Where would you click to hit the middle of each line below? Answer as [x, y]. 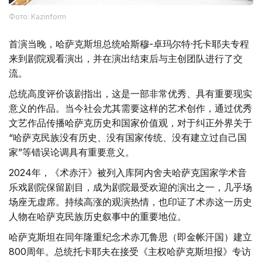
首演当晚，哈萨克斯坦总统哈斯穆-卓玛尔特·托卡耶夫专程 [129, 44]
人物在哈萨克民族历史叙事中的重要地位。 [98, 216]
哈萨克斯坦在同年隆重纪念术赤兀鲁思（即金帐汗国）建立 [130, 237]
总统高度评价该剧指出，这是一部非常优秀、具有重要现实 [130, 93]
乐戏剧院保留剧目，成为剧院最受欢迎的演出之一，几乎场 [130, 187]
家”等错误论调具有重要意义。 [72, 152]
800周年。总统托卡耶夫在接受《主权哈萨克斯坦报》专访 [130, 251]
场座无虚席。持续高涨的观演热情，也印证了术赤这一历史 [130, 201]
